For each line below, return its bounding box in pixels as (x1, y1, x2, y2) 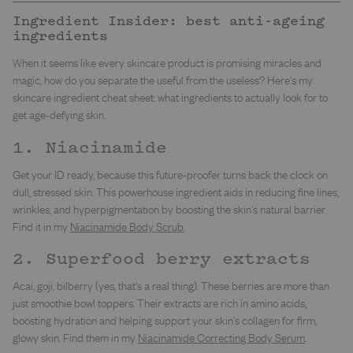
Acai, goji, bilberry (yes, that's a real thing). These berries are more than (13, 279, 329, 293)
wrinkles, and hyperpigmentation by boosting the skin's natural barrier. (13, 202, 326, 216)
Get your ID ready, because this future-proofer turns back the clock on (13, 167, 328, 181)
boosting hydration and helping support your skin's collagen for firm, (13, 314, 317, 328)
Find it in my (13, 219, 70, 233)
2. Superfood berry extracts (13, 252, 310, 269)
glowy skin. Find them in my (13, 331, 138, 345)
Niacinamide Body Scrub (70, 219, 184, 233)
